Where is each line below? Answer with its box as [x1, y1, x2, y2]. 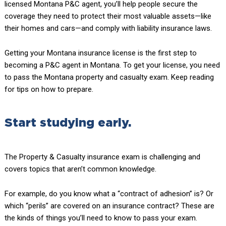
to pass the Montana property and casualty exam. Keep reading [4, 73, 214, 82]
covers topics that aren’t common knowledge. [4, 164, 156, 174]
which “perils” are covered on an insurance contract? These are [4, 201, 214, 211]
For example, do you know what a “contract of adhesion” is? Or [4, 189, 213, 199]
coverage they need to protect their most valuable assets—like [4, 12, 211, 21]
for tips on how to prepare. [4, 85, 93, 94]
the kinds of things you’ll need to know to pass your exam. [4, 213, 197, 223]
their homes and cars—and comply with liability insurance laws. [4, 24, 212, 33]
